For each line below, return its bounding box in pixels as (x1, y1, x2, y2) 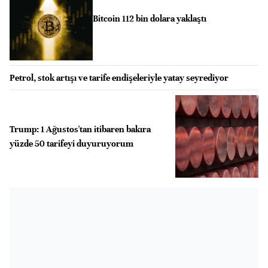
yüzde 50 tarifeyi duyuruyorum (10, 138, 133, 149)
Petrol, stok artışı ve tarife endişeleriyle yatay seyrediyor (10, 72, 229, 83)
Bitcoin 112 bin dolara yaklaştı (92, 13, 206, 25)
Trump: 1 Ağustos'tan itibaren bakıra (10, 123, 151, 135)
